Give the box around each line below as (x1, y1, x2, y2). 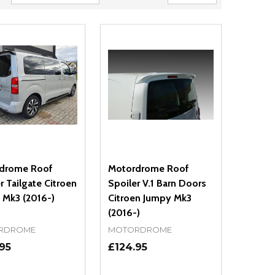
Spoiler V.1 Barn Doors (107, 177, 206, 190)
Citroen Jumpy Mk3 (107, 192, 192, 204)
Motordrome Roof (107, 163, 189, 175)
